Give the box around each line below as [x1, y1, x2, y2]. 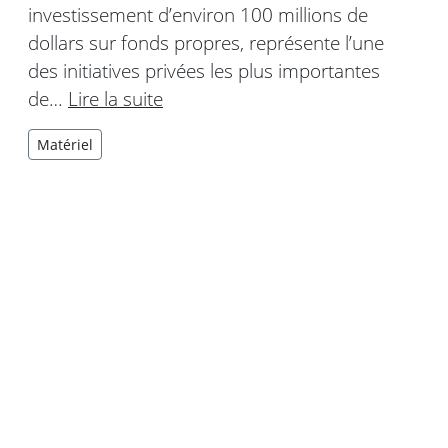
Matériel [37, 135, 93, 155]
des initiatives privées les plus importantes [28, 57, 380, 85]
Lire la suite [68, 85, 163, 113]
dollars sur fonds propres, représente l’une [28, 29, 384, 57]
